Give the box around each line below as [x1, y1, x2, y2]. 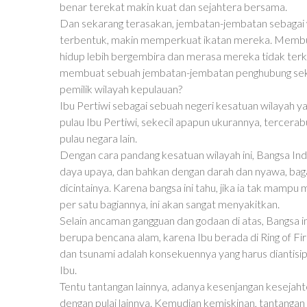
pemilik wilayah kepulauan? [60, 82, 182, 95]
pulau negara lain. [60, 132, 137, 145]
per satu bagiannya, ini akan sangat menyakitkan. [60, 197, 280, 210]
